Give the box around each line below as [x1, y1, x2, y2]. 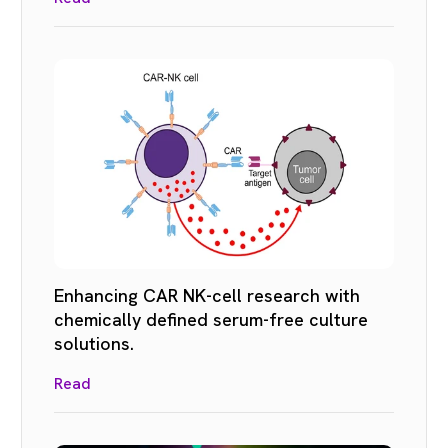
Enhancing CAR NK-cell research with [54, 283, 360, 307]
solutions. [54, 331, 134, 355]
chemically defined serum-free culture [54, 307, 368, 331]
